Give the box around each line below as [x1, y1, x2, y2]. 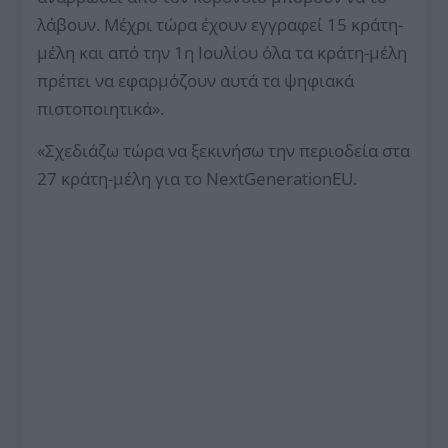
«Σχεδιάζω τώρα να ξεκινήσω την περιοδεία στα [37, 138, 411, 162]
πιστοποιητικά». [37, 96, 165, 120]
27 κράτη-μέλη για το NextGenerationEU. [37, 166, 358, 190]
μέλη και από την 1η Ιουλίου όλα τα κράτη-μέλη [37, 40, 408, 64]
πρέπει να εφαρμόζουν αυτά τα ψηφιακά [37, 68, 355, 92]
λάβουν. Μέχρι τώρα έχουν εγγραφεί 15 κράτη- [37, 12, 404, 36]
